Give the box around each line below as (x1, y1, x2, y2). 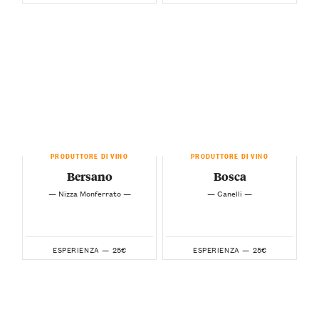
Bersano (66, 168, 113, 185)
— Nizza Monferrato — (48, 187, 131, 200)
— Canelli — (207, 187, 252, 200)
